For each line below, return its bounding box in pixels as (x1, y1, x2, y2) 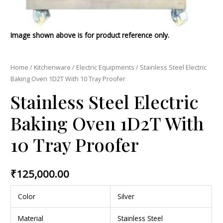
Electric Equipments (76, 63, 135, 72)
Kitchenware (34, 63, 71, 72)
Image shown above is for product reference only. (10, 30, 170, 40)
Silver (117, 192, 134, 202)
